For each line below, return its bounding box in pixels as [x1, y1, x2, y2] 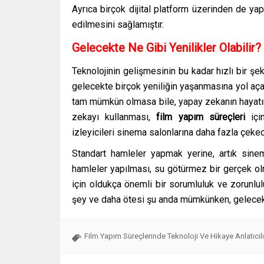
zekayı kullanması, [72, 111, 157, 123]
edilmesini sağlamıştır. [72, 19, 164, 31]
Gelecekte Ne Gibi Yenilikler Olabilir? [72, 41, 261, 55]
